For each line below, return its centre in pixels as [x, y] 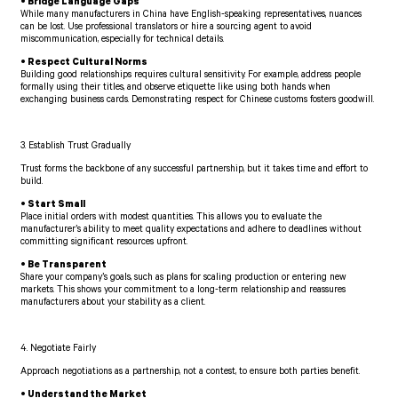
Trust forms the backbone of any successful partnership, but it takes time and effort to [195, 170]
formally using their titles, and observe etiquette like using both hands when [176, 88]
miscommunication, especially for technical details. [123, 40]
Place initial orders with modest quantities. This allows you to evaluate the [171, 218]
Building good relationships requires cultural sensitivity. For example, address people [191, 76]
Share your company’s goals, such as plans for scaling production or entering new [184, 279]
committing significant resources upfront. [104, 243]
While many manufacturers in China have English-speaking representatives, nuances [191, 16]
